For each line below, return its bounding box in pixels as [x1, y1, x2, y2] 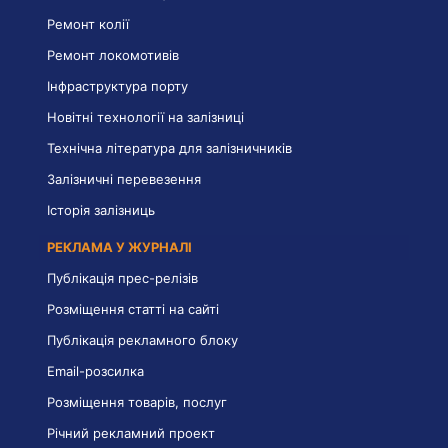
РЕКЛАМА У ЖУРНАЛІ [47, 238, 192, 255]
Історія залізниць [47, 201, 155, 218]
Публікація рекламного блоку [47, 331, 238, 348]
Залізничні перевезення [47, 170, 201, 187]
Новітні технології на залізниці [47, 108, 244, 125]
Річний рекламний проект [47, 424, 215, 441]
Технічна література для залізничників [47, 139, 292, 156]
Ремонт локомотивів [47, 46, 179, 63]
